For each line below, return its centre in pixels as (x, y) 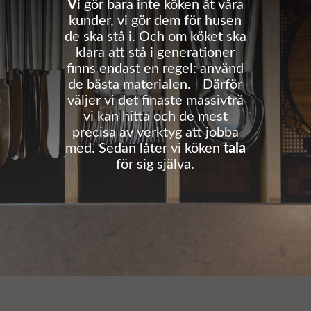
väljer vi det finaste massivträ (155, 100)
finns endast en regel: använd (155, 68)
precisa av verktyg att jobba (155, 132)
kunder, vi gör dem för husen (155, 20)
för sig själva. (155, 164)
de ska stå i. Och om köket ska (155, 36)
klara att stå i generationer (155, 52)
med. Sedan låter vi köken (144, 148)
